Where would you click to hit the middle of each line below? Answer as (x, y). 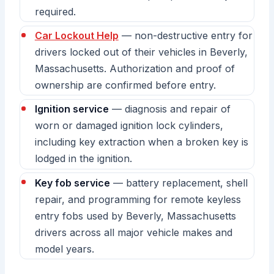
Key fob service (72, 183)
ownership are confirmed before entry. (125, 85)
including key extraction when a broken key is (141, 142)
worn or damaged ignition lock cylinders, (129, 126)
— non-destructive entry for (185, 36)
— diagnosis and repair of (169, 109)
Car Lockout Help (76, 36)
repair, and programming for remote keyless (138, 199)
